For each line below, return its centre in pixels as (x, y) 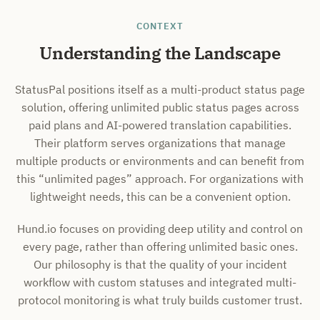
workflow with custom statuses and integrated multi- (160, 282)
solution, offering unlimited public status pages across (160, 107)
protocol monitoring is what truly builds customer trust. (160, 300)
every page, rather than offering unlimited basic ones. (160, 246)
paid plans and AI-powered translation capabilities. (160, 125)
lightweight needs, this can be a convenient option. (160, 196)
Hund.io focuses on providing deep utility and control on (160, 229)
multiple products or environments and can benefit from (160, 161)
